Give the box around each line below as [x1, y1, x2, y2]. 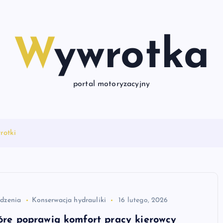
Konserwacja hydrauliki [31, 197, 107, 204]
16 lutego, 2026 [118, 197, 168, 204]
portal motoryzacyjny [73, 80, 150, 88]
